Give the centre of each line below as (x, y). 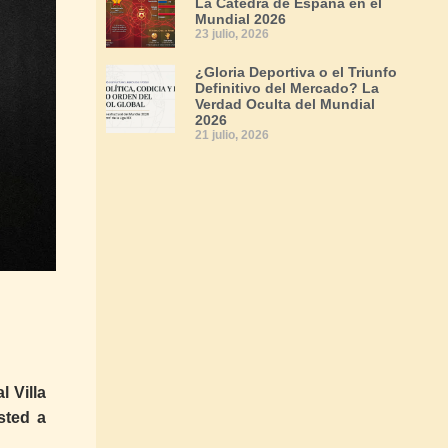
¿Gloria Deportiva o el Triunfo (296, 72)
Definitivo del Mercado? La (287, 88)
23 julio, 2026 (232, 34)
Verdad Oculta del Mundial (285, 104)
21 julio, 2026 (232, 135)
